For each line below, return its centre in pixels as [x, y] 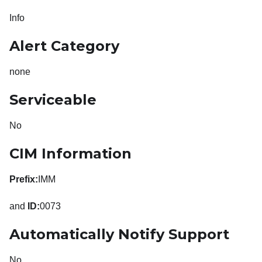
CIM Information [70, 154]
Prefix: [24, 180]
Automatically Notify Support [119, 235]
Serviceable [53, 100]
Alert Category [64, 46]
